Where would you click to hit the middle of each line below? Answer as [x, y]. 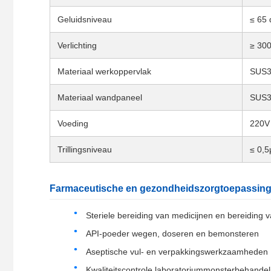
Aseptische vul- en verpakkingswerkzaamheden [177, 252]
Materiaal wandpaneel [100, 98]
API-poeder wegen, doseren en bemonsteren [172, 234]
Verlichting [77, 46]
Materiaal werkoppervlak [104, 72]
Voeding [73, 124]
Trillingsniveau [85, 150]
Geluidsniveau [85, 20]
